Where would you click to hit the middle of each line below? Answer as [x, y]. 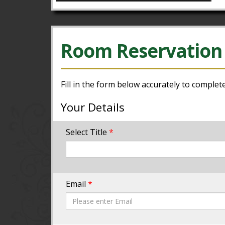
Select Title [87, 132]
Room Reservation [141, 50]
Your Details [93, 107]
